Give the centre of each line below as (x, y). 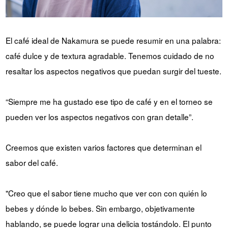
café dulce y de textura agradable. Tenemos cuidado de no (110, 55)
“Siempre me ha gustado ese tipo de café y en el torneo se (109, 101)
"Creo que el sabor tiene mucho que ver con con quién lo (106, 193)
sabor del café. (32, 162)
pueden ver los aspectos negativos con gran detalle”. (99, 116)
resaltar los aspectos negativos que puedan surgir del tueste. (113, 70)
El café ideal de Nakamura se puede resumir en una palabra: (113, 40)
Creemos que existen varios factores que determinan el (103, 147)
